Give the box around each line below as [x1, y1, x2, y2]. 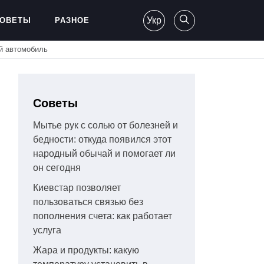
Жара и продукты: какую [33, 245, 139, 256]
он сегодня [33, 163, 81, 173]
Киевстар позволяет [33, 183, 121, 193]
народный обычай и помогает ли [33, 148, 176, 159]
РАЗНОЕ [55, 16, 90, 25]
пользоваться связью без [33, 197, 143, 207]
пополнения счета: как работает [33, 211, 172, 222]
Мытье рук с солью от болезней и [33, 120, 178, 131]
